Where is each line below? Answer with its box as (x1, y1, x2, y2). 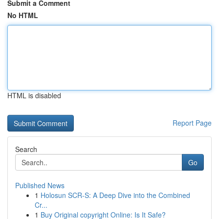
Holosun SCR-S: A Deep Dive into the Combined (41, 190, 190, 200)
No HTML (7, 10, 38, 20)
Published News (15, 180, 65, 190)
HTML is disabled (7, 90, 61, 100)
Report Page (173, 118, 212, 128)
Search (15, 144, 37, 154)
